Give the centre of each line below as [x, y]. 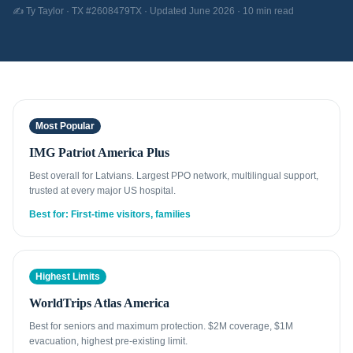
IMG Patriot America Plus [99, 152]
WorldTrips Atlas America [99, 303]
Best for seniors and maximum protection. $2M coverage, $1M [161, 326]
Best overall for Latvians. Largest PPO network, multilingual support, [174, 176]
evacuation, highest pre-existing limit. [108, 341]
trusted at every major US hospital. [102, 191]
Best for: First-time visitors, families [110, 214]
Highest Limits [68, 277]
